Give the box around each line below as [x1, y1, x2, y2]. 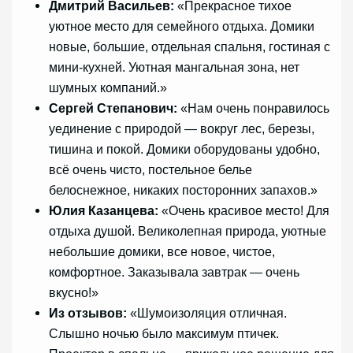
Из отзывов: [49, 306, 128, 321]
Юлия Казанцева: [49, 203, 159, 218]
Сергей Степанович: [49, 101, 178, 116]
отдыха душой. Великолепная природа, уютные [49, 224, 327, 239]
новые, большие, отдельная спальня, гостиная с [49, 39, 331, 54]
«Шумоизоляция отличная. [127, 306, 288, 321]
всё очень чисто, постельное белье [49, 162, 253, 177]
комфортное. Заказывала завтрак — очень [49, 265, 300, 280]
